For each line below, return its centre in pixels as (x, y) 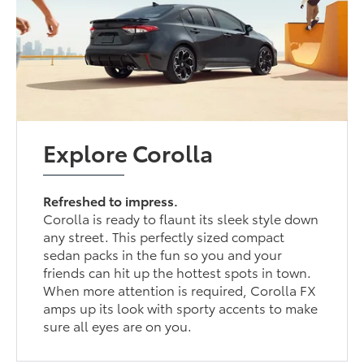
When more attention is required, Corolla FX (180, 290)
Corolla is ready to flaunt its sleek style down (181, 219)
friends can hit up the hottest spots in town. (178, 272)
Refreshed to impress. (111, 201)
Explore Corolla (128, 152)
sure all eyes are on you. (118, 326)
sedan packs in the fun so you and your (163, 254)
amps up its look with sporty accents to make (181, 308)
